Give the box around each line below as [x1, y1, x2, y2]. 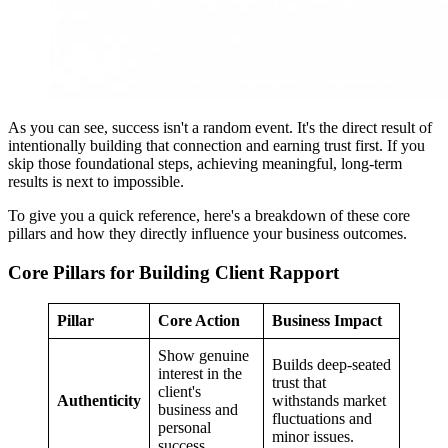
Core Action [158, 311, 240, 329]
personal [158, 418, 211, 436]
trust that [272, 373, 326, 391]
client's [158, 382, 201, 400]
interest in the [158, 364, 242, 382]
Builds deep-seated [272, 355, 391, 373]
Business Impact [272, 311, 382, 329]
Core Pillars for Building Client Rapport [8, 261, 339, 283]
